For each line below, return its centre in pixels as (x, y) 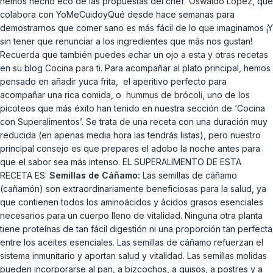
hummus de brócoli (164, 94)
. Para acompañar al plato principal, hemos (186, 68)
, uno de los (226, 94)
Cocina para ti (73, 68)
